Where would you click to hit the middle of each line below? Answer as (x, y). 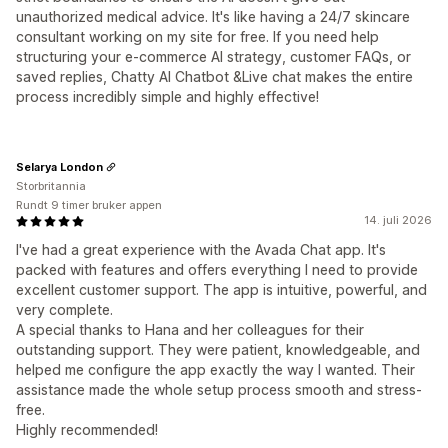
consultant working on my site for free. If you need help (197, 37)
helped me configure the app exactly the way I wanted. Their (215, 370)
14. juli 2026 (398, 220)
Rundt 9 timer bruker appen (89, 205)
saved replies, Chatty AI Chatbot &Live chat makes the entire (214, 77)
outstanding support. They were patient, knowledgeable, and (218, 350)
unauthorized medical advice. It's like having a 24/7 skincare (213, 17)
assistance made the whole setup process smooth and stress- (219, 390)
